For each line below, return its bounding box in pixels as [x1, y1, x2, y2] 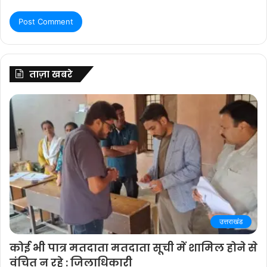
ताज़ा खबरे [29, 68, 73, 81]
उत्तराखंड [219, 216, 243, 226]
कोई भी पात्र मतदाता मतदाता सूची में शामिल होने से [10, 240, 257, 255]
